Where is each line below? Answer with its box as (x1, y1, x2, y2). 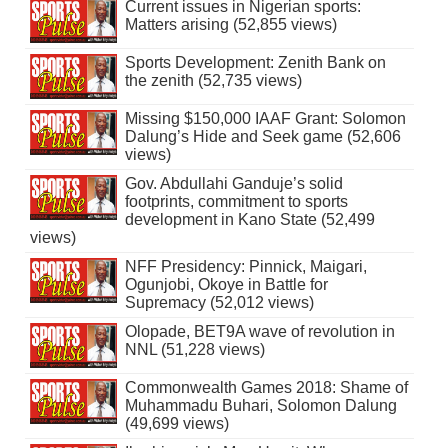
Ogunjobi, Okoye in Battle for (124, 276, 328, 294)
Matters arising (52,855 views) (124, 16, 337, 34)
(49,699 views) (124, 415, 229, 433)
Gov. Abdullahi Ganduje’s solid (124, 175, 343, 193)
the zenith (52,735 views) (124, 72, 302, 90)
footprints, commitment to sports (124, 193, 348, 211)
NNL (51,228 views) (124, 341, 265, 359)
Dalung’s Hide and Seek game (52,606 (124, 128, 401, 146)
